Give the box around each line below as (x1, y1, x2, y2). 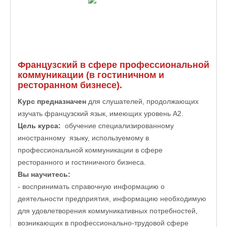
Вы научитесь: (18, 170, 70, 178)
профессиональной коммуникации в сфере (18, 146, 163, 154)
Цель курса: (18, 122, 61, 130)
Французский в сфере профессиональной (18, 60, 209, 70)
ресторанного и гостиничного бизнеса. (18, 158, 146, 166)
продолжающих (146, 97, 201, 105)
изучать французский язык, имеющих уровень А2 (18, 109, 181, 118)
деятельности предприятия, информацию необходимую (18, 195, 206, 203)
